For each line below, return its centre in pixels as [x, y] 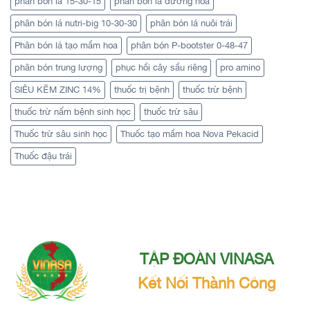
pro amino [240, 67]
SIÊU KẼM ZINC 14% [58, 89]
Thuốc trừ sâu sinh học [61, 134]
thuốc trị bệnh [142, 89]
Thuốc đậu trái [43, 156]
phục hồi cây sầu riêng [161, 67]
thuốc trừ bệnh [212, 89]
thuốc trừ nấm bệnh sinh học [73, 111]
